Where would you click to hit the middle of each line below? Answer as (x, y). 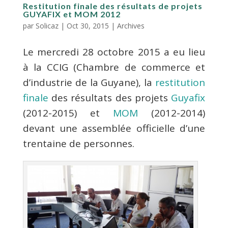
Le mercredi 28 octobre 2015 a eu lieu (114, 52)
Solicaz (47, 25)
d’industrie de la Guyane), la (89, 82)
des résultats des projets (110, 97)
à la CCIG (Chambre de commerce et (114, 67)
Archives (131, 25)
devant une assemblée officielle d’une (114, 128)
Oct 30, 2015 (88, 25)
